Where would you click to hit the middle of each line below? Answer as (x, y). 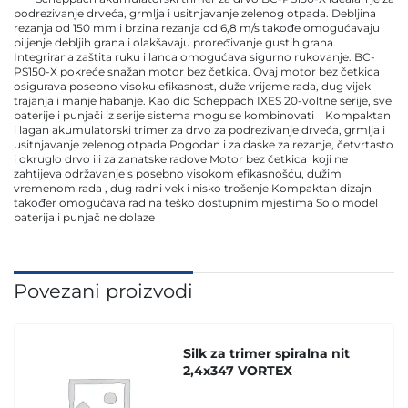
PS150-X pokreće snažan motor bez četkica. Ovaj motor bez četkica (197, 71)
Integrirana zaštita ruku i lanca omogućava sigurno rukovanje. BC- (194, 56)
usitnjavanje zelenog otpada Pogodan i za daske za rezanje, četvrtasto (204, 144)
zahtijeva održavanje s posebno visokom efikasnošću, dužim (178, 173)
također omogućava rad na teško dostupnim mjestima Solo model (196, 202)
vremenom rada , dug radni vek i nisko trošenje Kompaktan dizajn (193, 188)
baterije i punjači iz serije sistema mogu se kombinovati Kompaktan (202, 115)
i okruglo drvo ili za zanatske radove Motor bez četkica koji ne (181, 158)
